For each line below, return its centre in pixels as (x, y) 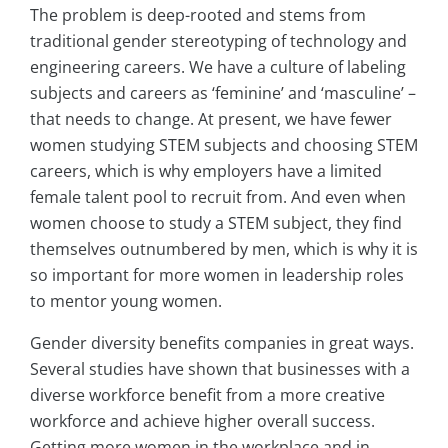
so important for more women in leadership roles (217, 275)
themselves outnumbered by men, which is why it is (224, 249)
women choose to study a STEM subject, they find (216, 223)
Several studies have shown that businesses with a (220, 369)
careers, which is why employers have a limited (206, 171)
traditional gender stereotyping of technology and (218, 41)
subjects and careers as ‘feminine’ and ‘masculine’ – (223, 93)
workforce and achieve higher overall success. (202, 421)
